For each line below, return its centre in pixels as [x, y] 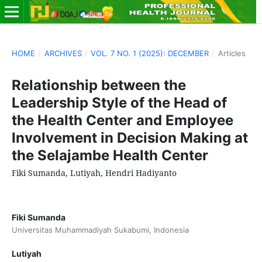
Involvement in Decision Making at [130, 137]
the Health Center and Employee [122, 120]
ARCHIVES [63, 53]
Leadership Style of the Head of [119, 102]
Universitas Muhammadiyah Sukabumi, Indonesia [100, 230]
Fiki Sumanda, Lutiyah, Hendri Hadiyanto [94, 173]
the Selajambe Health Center [110, 155]
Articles [232, 53]
